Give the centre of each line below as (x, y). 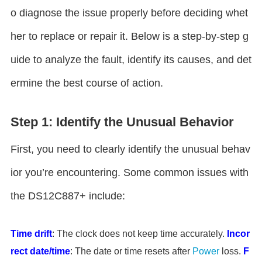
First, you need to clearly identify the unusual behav (130, 149)
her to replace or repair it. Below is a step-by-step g (130, 36)
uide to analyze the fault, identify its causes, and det (131, 60)
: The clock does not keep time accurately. (139, 234)
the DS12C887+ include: (68, 196)
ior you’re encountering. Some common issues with (130, 173)
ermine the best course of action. (87, 83)
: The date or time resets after (131, 251)
